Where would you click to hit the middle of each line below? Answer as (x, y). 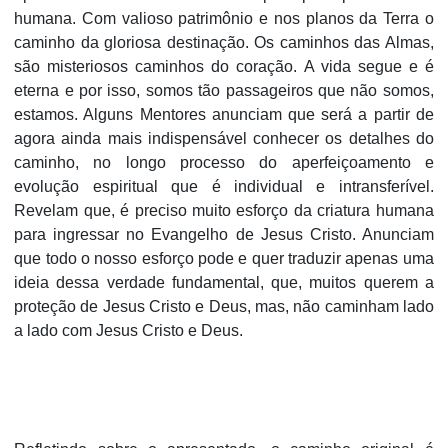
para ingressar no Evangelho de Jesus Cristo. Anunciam (224, 234)
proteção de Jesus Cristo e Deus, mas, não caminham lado (224, 306)
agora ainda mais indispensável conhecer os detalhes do (224, 138)
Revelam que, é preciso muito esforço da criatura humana (224, 210)
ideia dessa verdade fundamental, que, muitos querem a (224, 282)
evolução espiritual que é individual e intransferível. (224, 186)
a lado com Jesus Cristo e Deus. (131, 330)
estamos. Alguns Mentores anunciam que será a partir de (224, 114)
